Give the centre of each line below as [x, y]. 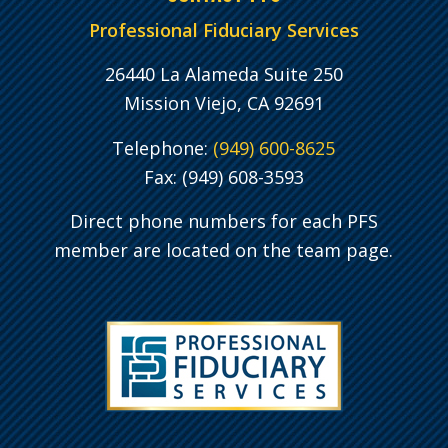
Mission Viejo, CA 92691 [223, 103]
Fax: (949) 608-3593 [223, 176]
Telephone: [163, 147]
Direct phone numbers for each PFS [223, 221]
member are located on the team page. [224, 250]
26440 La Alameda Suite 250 [223, 74]
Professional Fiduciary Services [223, 30]
